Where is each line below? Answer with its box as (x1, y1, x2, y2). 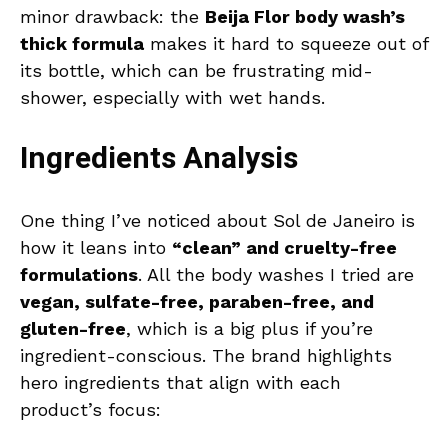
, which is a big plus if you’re (126, 318, 373, 340)
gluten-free (20, 318, 126, 340)
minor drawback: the (20, 6, 205, 28)
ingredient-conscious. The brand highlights (20, 345, 392, 367)
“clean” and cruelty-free (172, 237, 397, 259)
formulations (20, 264, 138, 286)
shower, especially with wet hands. (20, 87, 325, 109)
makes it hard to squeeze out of (144, 33, 428, 55)
